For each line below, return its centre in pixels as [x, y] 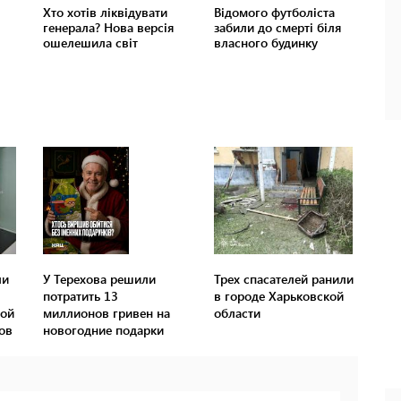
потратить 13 [81, 296]
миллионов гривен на [107, 313]
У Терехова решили [100, 279]
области [237, 313]
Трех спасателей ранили [283, 279]
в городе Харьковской [278, 296]
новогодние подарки [104, 330]
